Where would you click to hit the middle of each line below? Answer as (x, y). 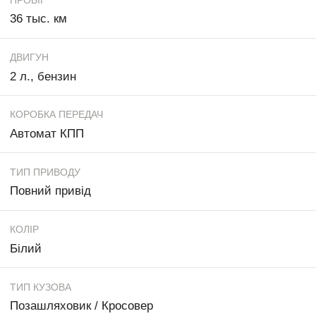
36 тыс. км (38, 19)
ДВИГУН (29, 57)
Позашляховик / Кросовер (81, 306)
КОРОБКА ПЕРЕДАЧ (56, 115)
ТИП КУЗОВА (41, 287)
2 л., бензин (43, 76)
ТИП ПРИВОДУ (45, 172)
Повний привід (50, 191)
